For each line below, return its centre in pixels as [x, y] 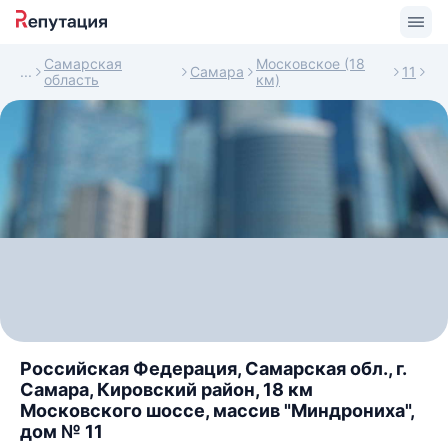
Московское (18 [310, 63]
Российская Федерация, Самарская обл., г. [213, 368]
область [71, 79]
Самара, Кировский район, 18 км [166, 389]
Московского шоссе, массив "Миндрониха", [217, 410]
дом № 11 [61, 431]
